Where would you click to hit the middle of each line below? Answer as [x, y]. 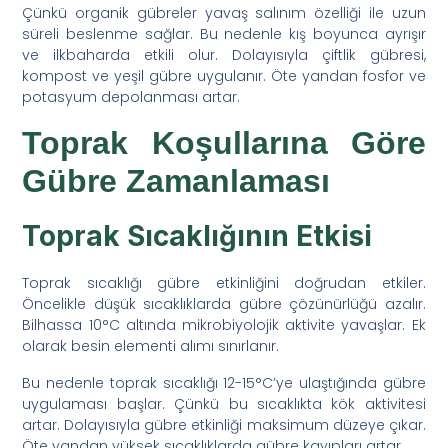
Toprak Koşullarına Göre [224, 142]
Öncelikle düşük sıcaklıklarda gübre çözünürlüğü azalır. [224, 303]
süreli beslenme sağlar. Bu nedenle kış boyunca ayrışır [224, 33]
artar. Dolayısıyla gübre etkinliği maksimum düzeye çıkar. [224, 424]
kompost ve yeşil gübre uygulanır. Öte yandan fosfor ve [224, 75]
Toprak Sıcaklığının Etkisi [197, 235]
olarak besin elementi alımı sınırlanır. [151, 345]
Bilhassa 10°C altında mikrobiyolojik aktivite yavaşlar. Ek [224, 324]
